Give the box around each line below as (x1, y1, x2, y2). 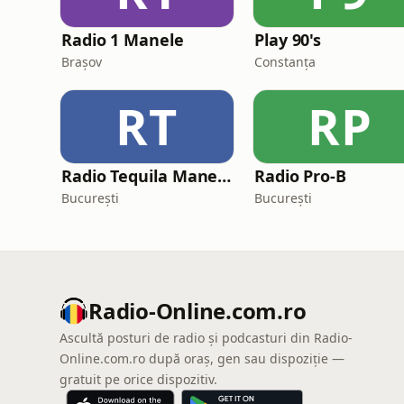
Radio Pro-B (254, 165, 347, 187)
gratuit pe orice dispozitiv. (60, 371, 217, 388)
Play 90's (254, 29, 322, 50)
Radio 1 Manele (61, 29, 184, 50)
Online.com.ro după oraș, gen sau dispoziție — (60, 350, 344, 367)
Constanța (254, 53, 316, 70)
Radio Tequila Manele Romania (217, 165, 232, 187)
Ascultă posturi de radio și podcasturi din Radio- (60, 329, 353, 346)
